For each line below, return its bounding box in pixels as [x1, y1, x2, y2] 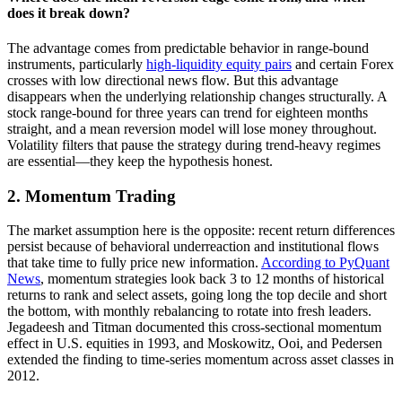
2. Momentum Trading [7, 186, 176, 205]
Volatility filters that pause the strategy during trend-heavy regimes [7, 137, 380, 153]
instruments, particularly [7, 57, 146, 72]
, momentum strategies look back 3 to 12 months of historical [40, 271, 384, 287]
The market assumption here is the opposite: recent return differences [7, 223, 395, 239]
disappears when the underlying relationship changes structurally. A [7, 89, 387, 104]
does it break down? [7, 4, 130, 21]
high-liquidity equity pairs [146, 57, 292, 72]
